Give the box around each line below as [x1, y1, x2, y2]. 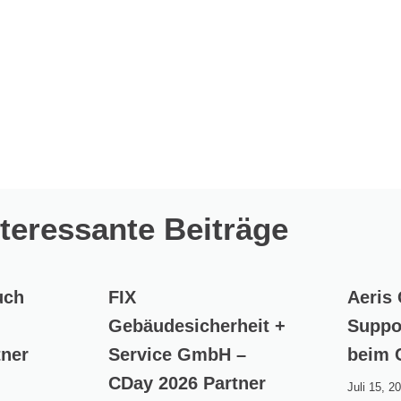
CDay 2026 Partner [107, 373, 266, 394]
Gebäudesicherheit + [107, 316, 286, 337]
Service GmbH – [107, 345, 246, 365]
